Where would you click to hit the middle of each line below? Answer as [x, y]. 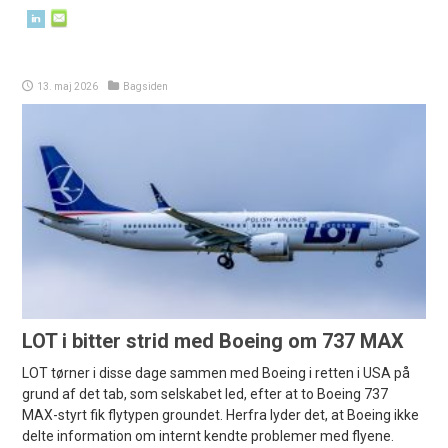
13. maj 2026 [68, 87]
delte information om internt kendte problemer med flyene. [208, 436]
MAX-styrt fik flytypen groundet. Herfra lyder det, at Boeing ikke [221, 415]
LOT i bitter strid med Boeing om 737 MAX [213, 341]
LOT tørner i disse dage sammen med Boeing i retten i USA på [216, 373]
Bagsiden [146, 87]
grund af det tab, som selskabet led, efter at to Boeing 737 [205, 394]
